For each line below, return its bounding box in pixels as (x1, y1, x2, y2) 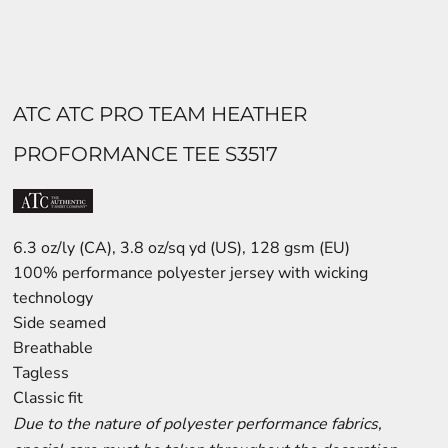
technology (13, 287, 93, 309)
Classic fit (13, 387, 83, 409)
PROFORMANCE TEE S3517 (13, 142, 278, 166)
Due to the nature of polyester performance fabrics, (13, 413, 382, 435)
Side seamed (13, 312, 106, 334)
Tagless (13, 362, 69, 384)
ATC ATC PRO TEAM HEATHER (13, 102, 307, 126)
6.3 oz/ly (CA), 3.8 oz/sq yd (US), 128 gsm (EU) (13, 237, 350, 259)
